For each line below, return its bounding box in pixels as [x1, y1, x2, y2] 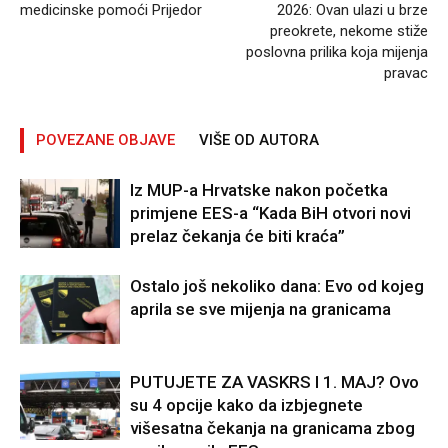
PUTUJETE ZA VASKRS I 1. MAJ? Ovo [130, 372, 419, 393]
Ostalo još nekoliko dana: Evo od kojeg [130, 276, 424, 297]
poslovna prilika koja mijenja [246, 43, 428, 62]
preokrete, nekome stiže [270, 22, 428, 41]
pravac [384, 64, 428, 83]
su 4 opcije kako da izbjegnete [130, 395, 363, 416]
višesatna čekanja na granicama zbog [130, 418, 415, 439]
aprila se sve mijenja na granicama [130, 299, 391, 320]
